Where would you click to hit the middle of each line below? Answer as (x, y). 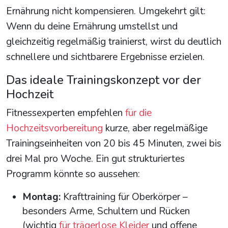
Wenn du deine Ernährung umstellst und (92, 27)
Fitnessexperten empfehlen (66, 113)
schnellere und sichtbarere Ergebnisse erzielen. (105, 57)
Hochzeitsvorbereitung (54, 129)
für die (138, 113)
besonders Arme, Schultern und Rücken (106, 211)
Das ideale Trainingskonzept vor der (104, 80)
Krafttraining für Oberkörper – (124, 197)
